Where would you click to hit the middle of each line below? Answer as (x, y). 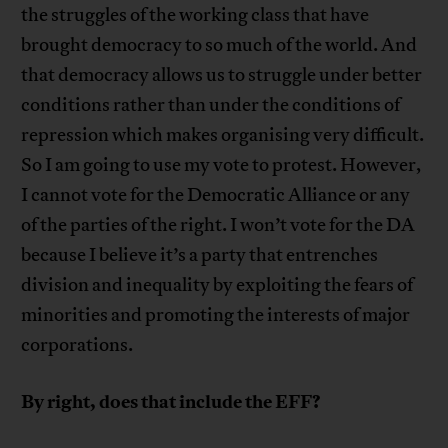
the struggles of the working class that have (195, 14)
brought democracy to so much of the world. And (219, 44)
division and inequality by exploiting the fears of (217, 284)
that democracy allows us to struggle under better (222, 74)
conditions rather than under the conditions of (211, 104)
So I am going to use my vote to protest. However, (221, 164)
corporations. (77, 344)
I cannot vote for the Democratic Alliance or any (216, 194)
